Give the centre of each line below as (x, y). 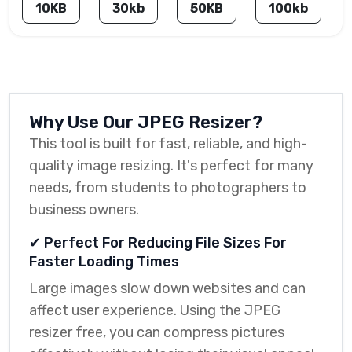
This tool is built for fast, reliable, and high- (168, 144)
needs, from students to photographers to (168, 188)
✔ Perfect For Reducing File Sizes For (158, 243)
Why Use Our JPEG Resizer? (146, 122)
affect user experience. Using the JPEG (155, 310)
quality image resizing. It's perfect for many (171, 166)
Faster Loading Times (104, 262)
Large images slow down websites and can (167, 288)
